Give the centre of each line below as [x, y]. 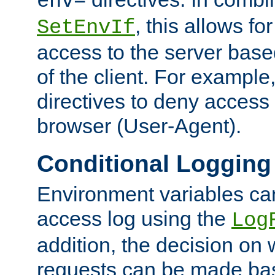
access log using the [134, 218]
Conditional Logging [154, 164]
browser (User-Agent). [139, 126]
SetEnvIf [86, 27]
